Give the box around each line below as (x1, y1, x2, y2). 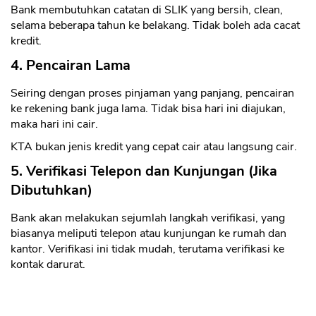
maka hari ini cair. (11, 116, 98, 133)
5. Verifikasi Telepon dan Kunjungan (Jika (11, 162, 277, 181)
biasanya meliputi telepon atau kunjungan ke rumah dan (11, 226, 286, 242)
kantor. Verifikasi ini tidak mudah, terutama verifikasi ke (11, 241, 284, 257)
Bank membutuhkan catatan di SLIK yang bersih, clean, (11, 2, 283, 18)
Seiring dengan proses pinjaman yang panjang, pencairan (11, 85, 294, 102)
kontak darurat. (11, 257, 85, 273)
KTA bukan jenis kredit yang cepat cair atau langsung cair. (11, 139, 297, 155)
